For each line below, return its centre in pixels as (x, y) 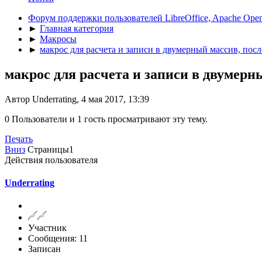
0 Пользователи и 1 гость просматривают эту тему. (106, 119)
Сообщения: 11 (58, 239)
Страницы (48, 149)
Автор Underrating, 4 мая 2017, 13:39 (77, 99)
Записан (44, 249)
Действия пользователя (51, 160)
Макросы (58, 39)
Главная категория (77, 28)
